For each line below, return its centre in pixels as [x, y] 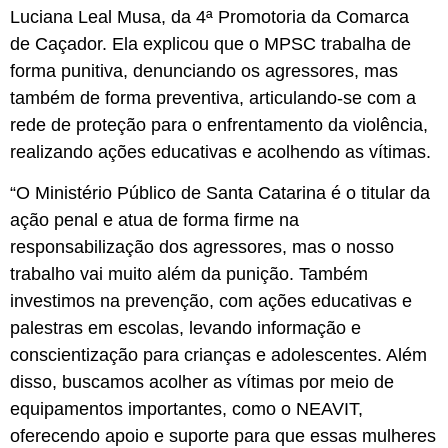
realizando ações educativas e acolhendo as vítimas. [223, 151]
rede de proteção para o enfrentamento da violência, [219, 124]
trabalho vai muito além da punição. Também [189, 274]
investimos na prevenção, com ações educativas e [211, 301]
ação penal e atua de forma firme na [154, 220]
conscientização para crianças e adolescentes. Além [218, 355]
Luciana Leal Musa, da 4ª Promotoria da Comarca [209, 16]
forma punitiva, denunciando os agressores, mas [204, 70]
